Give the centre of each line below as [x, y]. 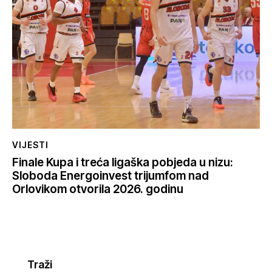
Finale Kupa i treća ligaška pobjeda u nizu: [123, 162]
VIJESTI [30, 144]
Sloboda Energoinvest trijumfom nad [110, 175]
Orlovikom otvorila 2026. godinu [98, 189]
